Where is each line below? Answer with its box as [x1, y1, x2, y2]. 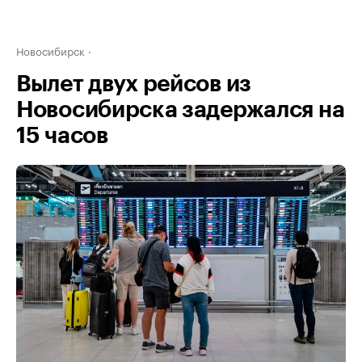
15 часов [16, 124, 108, 147]
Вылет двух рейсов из [16, 73, 251, 95]
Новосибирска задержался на [16, 99, 345, 121]
